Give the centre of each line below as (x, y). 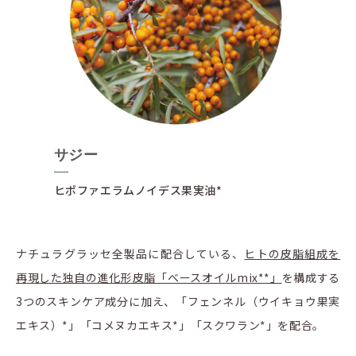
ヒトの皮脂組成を (292, 254)
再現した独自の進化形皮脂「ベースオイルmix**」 (149, 278)
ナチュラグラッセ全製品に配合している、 (130, 254)
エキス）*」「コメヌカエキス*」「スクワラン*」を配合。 (170, 325)
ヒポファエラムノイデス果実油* (138, 190)
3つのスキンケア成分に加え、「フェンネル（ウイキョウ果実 (178, 302)
